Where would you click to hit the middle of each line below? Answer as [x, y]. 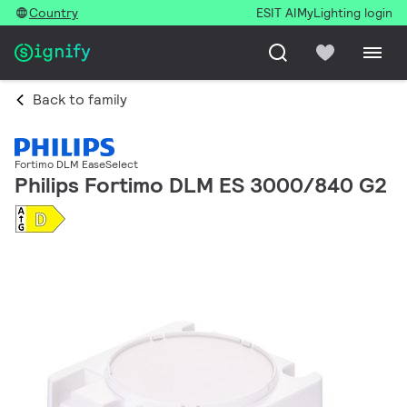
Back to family [80, 99]
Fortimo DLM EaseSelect [76, 164]
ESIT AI [277, 13]
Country [54, 13]
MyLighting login [345, 13]
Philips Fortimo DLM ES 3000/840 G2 [201, 185]
